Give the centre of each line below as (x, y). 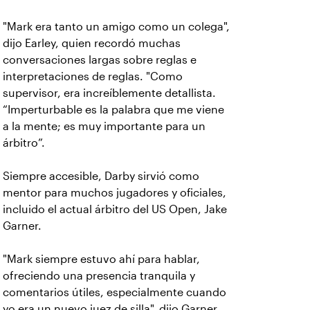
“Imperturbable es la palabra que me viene (113, 110)
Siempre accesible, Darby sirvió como (101, 176)
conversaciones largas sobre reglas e (100, 60)
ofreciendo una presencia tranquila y (99, 276)
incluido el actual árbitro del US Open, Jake (115, 210)
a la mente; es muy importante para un (104, 127)
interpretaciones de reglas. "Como (93, 77)
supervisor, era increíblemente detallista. (109, 93)
